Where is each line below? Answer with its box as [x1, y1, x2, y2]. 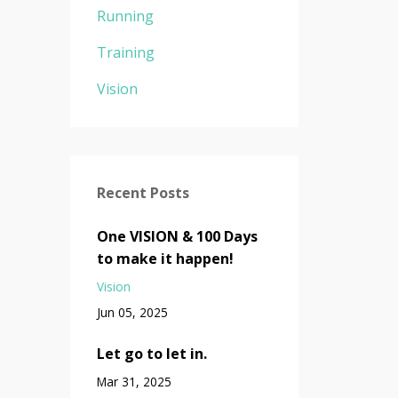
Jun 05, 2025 [96, 303, 168, 321]
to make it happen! [96, 248, 234, 268]
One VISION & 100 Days [96, 226, 258, 246]
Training [96, 42, 155, 62]
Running [96, 5, 154, 26]
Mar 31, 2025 [96, 372, 171, 390]
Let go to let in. [96, 343, 207, 363]
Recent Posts [96, 182, 189, 203]
